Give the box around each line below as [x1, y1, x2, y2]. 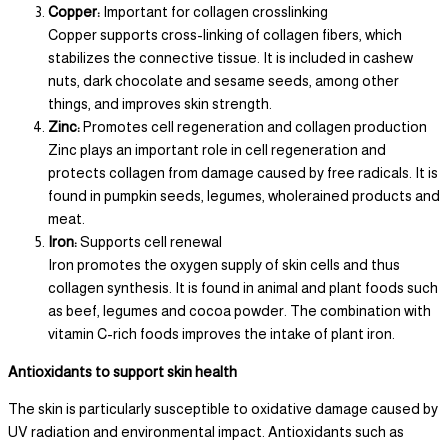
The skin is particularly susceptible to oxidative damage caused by [8, 401, 438, 418]
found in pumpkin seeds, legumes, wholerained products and [48, 188, 440, 205]
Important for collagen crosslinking [100, 4, 328, 21]
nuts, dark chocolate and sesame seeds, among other [48, 73, 399, 90]
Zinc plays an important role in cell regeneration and [48, 142, 386, 159]
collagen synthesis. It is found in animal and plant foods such [48, 280, 438, 297]
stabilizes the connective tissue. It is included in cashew [48, 50, 413, 67]
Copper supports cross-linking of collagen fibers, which [48, 27, 402, 44]
